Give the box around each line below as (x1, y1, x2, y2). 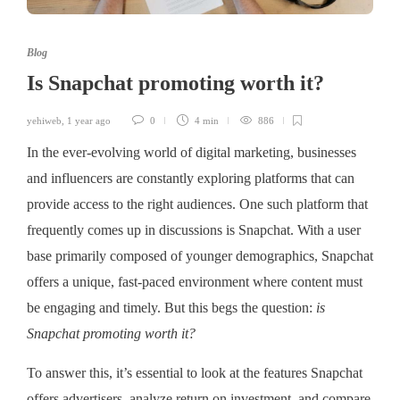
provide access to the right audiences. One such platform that (27, 196, 368, 213)
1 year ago (67, 115, 111, 127)
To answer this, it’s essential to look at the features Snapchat (27, 365, 362, 382)
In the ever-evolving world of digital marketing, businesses (27, 145, 356, 162)
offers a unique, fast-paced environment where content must (27, 274, 362, 291)
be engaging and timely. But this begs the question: (27, 300, 316, 317)
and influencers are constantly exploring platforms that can (27, 171, 354, 187)
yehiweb (27, 115, 62, 127)
